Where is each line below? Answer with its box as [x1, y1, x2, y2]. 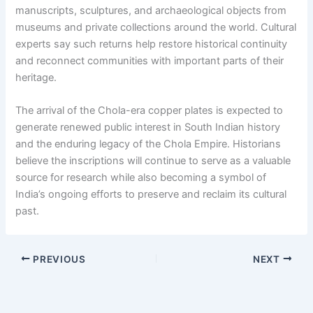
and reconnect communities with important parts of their [15, 54, 284, 68]
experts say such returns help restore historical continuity [15, 38, 288, 51]
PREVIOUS [30, 253, 86, 265]
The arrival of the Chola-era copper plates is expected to [15, 104, 284, 117]
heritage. [15, 71, 57, 85]
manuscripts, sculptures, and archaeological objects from [15, 4, 287, 17]
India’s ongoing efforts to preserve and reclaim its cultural [15, 188, 287, 201]
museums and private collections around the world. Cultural [15, 21, 297, 34]
